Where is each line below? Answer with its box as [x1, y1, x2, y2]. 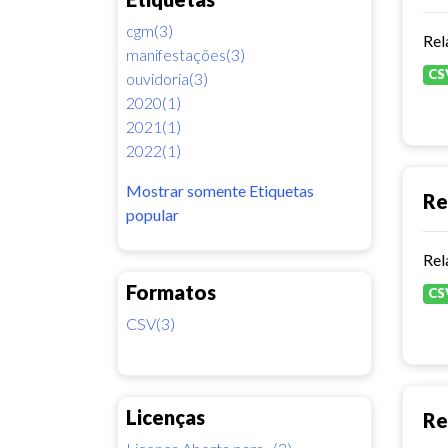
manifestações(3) [126, 44, 245, 64]
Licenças [126, 404, 205, 429]
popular [126, 204, 179, 224]
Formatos [126, 279, 216, 304]
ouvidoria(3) [126, 68, 208, 88]
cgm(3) [126, 20, 173, 40]
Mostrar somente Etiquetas [126, 180, 314, 200]
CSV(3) [126, 313, 175, 333]
